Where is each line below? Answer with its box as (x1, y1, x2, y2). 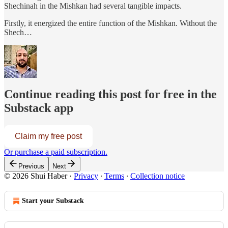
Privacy (74, 172, 98, 181)
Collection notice (130, 172, 185, 181)
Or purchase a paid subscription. (4, 148, 107, 157)
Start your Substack (22, 197, 84, 205)
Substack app (4, 101, 73, 115)
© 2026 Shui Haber (4, 172, 67, 181)
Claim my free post (15, 132, 82, 141)
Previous (18, 162, 44, 170)
